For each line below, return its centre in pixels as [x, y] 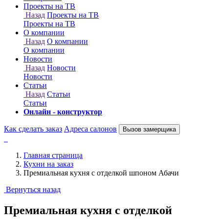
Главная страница [53, 155]
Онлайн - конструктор [63, 112]
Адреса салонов [90, 129]
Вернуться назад [33, 190]
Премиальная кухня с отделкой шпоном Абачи [101, 173]
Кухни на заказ [48, 164]
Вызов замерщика [149, 130]
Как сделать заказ [33, 129]
